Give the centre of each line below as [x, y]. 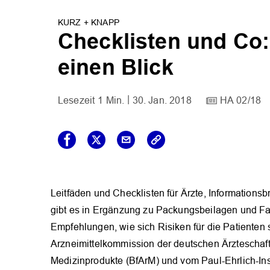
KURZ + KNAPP [89, 23]
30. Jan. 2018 [162, 101]
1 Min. [111, 101]
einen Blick [116, 67]
